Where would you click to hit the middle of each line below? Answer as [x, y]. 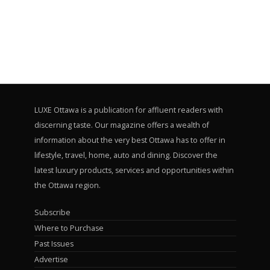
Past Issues [54, 243]
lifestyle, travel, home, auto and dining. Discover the [126, 155]
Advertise [51, 259]
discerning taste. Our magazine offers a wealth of [121, 125]
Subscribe [52, 212]
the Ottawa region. [67, 185]
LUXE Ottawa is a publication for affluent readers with [128, 110]
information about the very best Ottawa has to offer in [130, 140]
